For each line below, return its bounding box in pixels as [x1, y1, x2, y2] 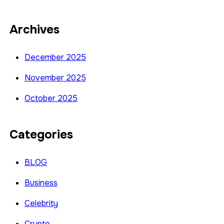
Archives [9, 21, 59, 37]
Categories [9, 127, 73, 142]
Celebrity [24, 198, 58, 209]
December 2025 [24, 51, 86, 62]
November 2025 [24, 72, 86, 83]
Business [24, 177, 57, 188]
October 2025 [24, 92, 77, 103]
